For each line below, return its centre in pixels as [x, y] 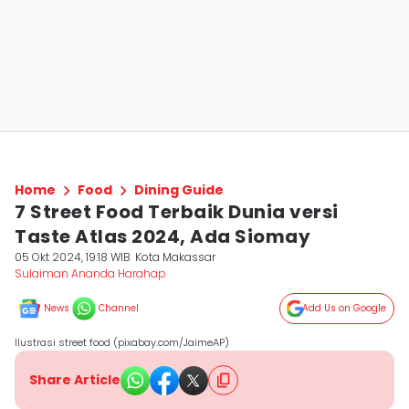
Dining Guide [179, 190]
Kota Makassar [176, 257]
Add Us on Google [344, 308]
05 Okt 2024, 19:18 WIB [73, 257]
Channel [119, 308]
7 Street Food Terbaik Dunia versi [177, 212]
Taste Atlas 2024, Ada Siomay [163, 236]
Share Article [75, 380]
